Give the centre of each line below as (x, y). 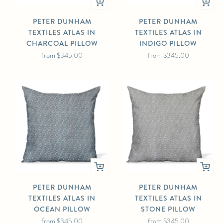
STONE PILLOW (168, 209)
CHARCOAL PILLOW (62, 44)
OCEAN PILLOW (62, 209)
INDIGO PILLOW (168, 44)
